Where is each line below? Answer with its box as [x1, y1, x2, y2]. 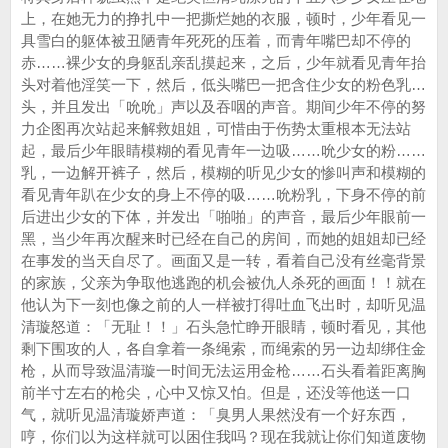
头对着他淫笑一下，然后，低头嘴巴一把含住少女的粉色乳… [21, 76, 426, 93]
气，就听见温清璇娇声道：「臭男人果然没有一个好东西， [21, 406, 411, 423]
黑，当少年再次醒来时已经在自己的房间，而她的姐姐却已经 [21, 230, 426, 247]
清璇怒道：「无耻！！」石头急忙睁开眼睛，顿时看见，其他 [21, 318, 426, 335]
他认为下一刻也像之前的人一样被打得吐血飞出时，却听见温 [21, 296, 426, 313]
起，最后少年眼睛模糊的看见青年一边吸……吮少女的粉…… [21, 142, 426, 159]
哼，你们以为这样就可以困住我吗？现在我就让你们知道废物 [21, 428, 426, 445]
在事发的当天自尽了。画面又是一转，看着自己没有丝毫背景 [21, 252, 426, 269]
